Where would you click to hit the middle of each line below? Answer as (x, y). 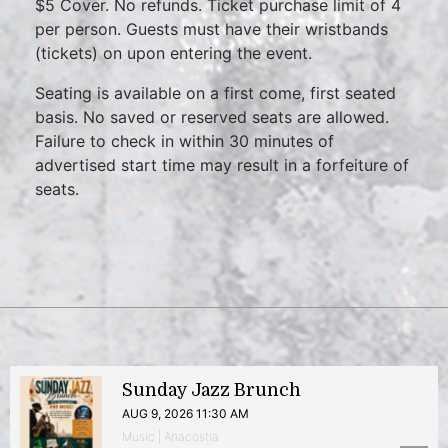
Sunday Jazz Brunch (211, 390)
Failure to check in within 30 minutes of (184, 141)
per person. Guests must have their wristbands (211, 29)
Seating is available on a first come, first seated (215, 93)
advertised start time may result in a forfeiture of (222, 165)
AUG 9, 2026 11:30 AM (185, 413)
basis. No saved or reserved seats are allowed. (212, 117)
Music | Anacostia (170, 436)
